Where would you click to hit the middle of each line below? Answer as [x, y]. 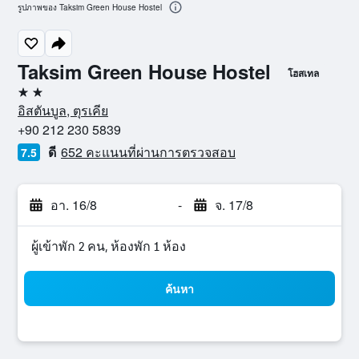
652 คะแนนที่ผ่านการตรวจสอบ [148, 152]
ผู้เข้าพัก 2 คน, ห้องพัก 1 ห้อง [109, 246]
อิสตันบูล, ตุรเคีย [63, 110]
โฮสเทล [303, 73]
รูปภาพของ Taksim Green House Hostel [90, 8]
